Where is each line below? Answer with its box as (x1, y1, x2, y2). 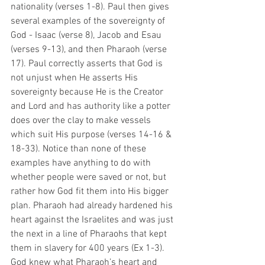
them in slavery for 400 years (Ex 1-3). (11, 243, 167, 254)
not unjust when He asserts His (11, 72, 140, 84)
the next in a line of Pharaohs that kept (11, 228, 169, 240)
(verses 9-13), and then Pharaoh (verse (11, 44, 169, 56)
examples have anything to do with (11, 157, 153, 169)
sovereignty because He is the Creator (11, 86, 166, 98)
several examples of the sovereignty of (11, 15, 167, 27)
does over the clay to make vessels (11, 115, 153, 127)
